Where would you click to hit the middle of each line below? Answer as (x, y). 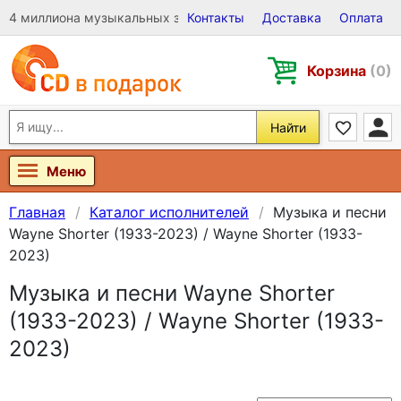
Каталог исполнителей (169, 212)
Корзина (338, 70)
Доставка (292, 17)
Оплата (361, 17)
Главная (37, 212)
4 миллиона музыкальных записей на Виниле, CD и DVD (181, 17)
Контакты (216, 17)
